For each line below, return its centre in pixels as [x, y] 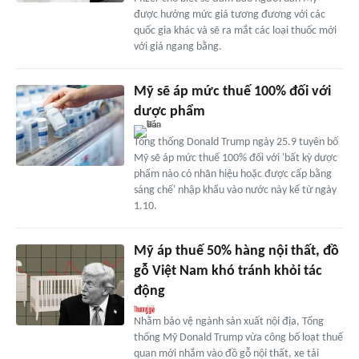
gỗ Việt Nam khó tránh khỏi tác [228, 272]
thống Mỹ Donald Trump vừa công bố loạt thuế [238, 338]
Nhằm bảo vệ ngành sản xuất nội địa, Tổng [228, 322]
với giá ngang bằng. [177, 47]
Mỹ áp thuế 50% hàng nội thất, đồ [236, 252]
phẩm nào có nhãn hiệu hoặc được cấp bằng [232, 175]
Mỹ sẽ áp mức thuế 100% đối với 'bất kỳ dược [235, 159]
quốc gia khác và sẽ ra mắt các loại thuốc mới [235, 31]
